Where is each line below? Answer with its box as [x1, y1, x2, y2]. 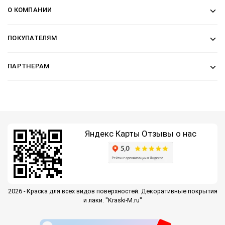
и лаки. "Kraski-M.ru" [83, 196, 142, 204]
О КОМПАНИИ [8, 6, 52, 14]
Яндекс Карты [85, 128, 140, 139]
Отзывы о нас [142, 128, 196, 139]
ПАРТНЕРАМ [8, 62, 50, 70]
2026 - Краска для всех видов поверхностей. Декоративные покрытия [8, 187, 217, 195]
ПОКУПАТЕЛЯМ [8, 34, 57, 42]
